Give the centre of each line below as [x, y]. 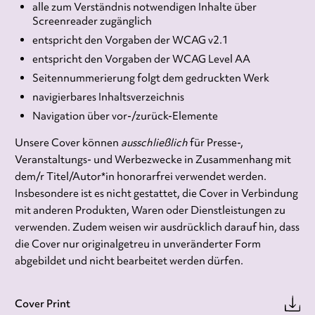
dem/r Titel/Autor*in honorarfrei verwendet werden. [140, 176]
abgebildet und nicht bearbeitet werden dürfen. [129, 261]
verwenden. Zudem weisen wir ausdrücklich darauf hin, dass [157, 227]
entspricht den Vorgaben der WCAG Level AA [141, 59]
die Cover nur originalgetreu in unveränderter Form [137, 244]
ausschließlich [154, 142]
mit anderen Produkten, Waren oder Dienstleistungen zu [150, 210]
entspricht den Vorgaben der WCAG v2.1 [130, 40]
